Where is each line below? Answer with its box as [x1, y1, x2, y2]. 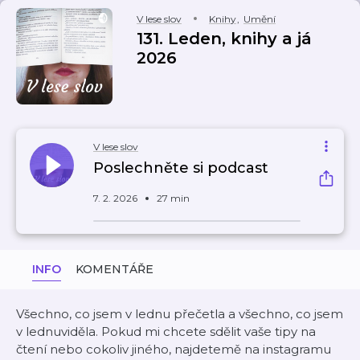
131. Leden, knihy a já [137, 29, 312, 48]
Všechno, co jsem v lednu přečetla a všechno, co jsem [16, 306, 343, 321]
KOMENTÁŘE [76, 262, 153, 276]
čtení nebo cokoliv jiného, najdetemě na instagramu [16, 342, 331, 357]
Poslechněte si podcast [93, 159, 268, 177]
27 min [157, 192, 190, 204]
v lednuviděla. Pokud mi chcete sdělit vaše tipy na [16, 324, 316, 339]
